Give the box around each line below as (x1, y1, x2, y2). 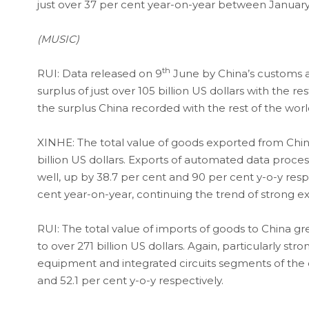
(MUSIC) (37, 32, 79, 46)
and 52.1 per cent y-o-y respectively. (37, 273, 223, 287)
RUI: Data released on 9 (37, 66, 162, 80)
